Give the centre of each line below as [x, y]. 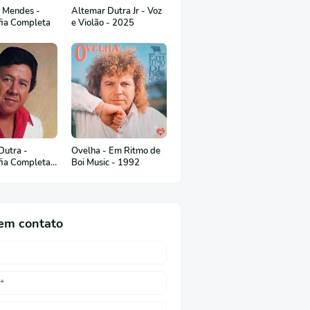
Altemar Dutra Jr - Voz [117, 11]
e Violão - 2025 [103, 23]
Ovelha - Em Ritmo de [116, 151]
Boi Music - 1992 [106, 163]
